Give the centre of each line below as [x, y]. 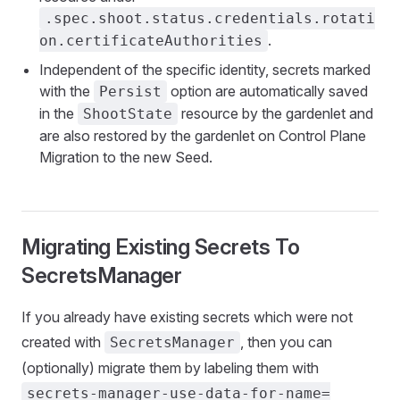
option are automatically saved [267, 91]
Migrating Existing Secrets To [161, 247]
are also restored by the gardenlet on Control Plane [203, 136]
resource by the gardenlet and [275, 113]
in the [58, 113]
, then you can [286, 342]
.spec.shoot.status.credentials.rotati [210, 18]
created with [63, 342]
